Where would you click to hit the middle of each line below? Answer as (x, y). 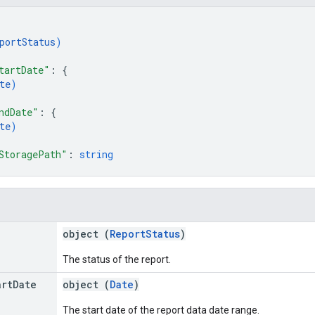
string (96, 154)
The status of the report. (117, 259)
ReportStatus (145, 233)
